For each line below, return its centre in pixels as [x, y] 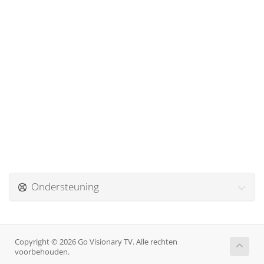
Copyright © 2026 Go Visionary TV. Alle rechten [96, 242]
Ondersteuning [63, 187]
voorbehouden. [42, 252]
